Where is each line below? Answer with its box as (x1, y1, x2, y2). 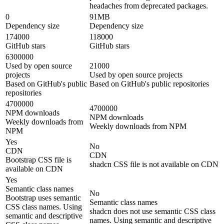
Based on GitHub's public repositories (89, 79, 209, 88)
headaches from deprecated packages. (89, 1, 208, 10)
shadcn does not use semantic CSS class (89, 207, 215, 216)
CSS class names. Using (5, 202, 82, 211)
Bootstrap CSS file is (5, 155, 71, 164)
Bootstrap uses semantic (5, 193, 81, 202)
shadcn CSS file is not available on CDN (89, 160, 218, 169)
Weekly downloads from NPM (89, 122, 186, 131)
